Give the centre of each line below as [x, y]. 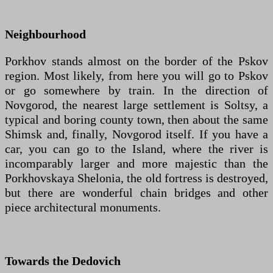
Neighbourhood [45, 34]
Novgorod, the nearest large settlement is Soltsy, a [136, 105]
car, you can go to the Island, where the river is [136, 148]
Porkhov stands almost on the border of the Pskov [136, 61]
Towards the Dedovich [63, 261]
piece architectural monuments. [83, 207]
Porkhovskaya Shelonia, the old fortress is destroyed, [136, 178]
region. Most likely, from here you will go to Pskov [136, 75]
